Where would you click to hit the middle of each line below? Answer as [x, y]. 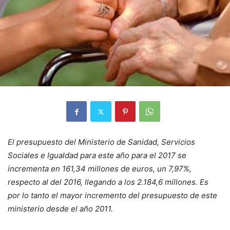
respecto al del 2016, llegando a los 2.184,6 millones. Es [108, 182]
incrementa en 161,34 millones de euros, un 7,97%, [100, 169]
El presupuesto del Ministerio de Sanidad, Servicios [101, 142]
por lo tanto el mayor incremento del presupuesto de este [112, 196]
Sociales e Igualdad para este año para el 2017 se [97, 156]
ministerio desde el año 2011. [60, 209]
